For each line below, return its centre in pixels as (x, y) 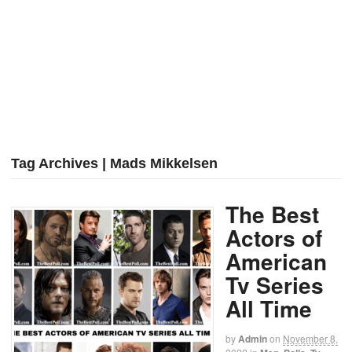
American (276, 262)
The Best (272, 214)
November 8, (310, 339)
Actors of (274, 238)
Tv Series (275, 285)
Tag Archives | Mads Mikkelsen (114, 164)
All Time (269, 309)
